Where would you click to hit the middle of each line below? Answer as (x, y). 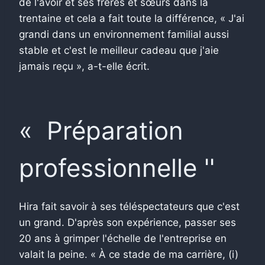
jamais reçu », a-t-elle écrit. (84, 66)
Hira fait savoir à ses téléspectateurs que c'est (129, 206)
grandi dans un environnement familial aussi (124, 34)
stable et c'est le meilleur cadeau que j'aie (119, 50)
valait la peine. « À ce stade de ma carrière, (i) (129, 254)
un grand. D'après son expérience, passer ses (127, 222)
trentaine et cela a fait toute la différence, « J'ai (132, 18)
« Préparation (101, 130)
